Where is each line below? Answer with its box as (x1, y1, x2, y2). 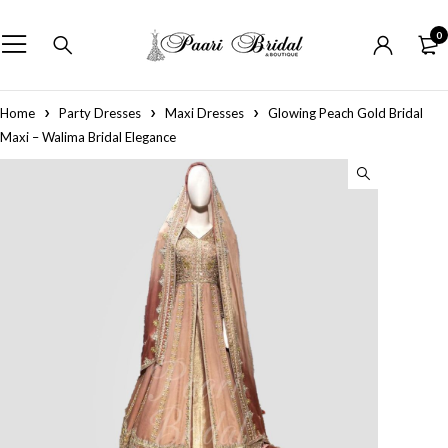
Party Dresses (59, 105, 141, 121)
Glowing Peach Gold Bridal (268, 105, 423, 121)
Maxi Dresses (165, 105, 244, 121)
